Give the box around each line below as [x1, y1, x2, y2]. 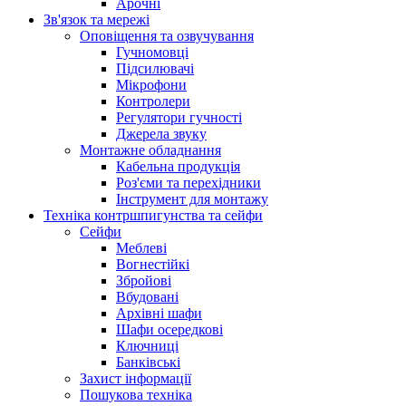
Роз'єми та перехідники [116, 175, 261, 190]
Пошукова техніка [80, 387, 192, 402]
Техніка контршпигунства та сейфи [43, 208, 263, 223]
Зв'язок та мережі [43, 12, 150, 27]
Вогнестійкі [116, 256, 189, 272]
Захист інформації [80, 371, 191, 386]
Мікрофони [116, 77, 187, 92]
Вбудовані [116, 289, 179, 304]
